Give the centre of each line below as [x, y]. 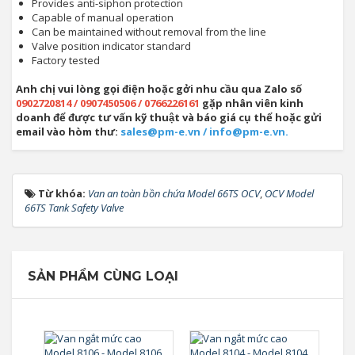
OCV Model [289, 193]
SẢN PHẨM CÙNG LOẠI [103, 276]
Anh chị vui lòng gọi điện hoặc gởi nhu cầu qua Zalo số [159, 89]
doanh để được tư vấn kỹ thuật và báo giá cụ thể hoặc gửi [169, 117]
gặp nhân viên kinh [252, 103]
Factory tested [66, 60]
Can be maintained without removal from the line [149, 32]
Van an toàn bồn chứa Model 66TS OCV [174, 193]
